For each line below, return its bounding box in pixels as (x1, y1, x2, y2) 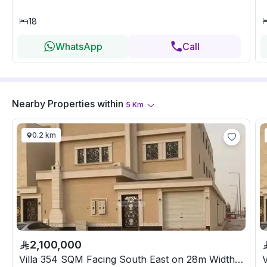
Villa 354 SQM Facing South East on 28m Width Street (235, 253, 243, 266)
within (97, 98, 123, 110)
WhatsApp (55, 41, 103, 53)
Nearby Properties (12, 98, 95, 110)
